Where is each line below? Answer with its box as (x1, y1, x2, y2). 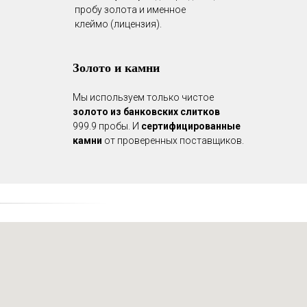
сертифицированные (141, 121, 241, 132)
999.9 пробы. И (73, 121, 141, 132)
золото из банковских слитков (73, 106, 220, 117)
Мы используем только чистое (73, 92, 214, 103)
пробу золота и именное (75, 4, 186, 15)
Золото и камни (73, 58, 160, 76)
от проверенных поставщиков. (102, 135, 244, 146)
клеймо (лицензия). (75, 19, 162, 29)
